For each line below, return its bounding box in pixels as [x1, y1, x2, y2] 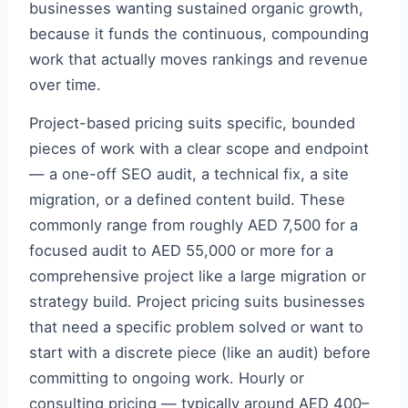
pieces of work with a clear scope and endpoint [29, 139, 369, 158]
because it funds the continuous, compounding [29, 25, 369, 43]
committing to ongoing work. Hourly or [29, 369, 304, 387]
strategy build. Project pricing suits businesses [29, 292, 365, 311]
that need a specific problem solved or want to [29, 318, 363, 336]
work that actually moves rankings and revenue [29, 50, 368, 68]
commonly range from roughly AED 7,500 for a [29, 216, 358, 234]
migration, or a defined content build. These [29, 190, 345, 209]
